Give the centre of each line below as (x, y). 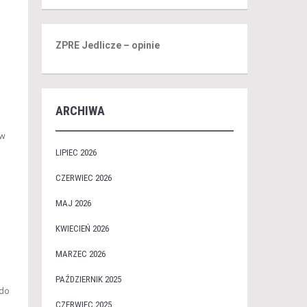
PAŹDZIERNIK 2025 (88, 279)
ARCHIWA (80, 111)
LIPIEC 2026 (76, 152)
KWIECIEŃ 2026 (82, 229)
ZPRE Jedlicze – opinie (107, 45)
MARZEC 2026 (80, 254)
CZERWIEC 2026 (83, 178)
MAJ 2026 (73, 203)
